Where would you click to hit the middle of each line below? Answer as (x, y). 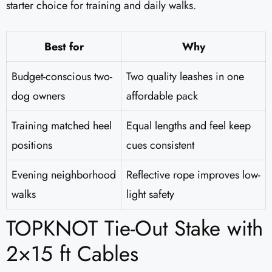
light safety (150, 195)
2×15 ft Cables (72, 254)
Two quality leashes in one (185, 77)
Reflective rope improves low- (193, 175)
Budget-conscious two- (62, 77)
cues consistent (160, 145)
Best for (64, 47)
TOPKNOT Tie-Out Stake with (134, 229)
